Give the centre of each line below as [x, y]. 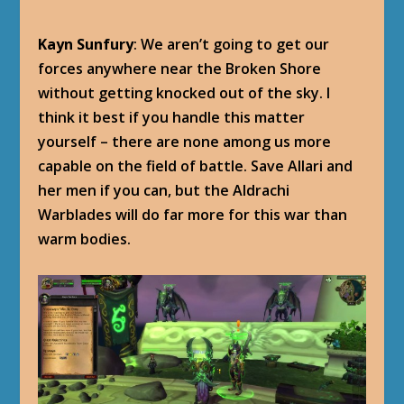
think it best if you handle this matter [172, 117]
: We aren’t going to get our [232, 44]
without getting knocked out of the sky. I [184, 93]
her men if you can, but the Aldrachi [164, 190]
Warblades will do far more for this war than [193, 215]
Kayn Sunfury [86, 44]
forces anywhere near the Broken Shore [180, 69]
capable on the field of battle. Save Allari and [196, 166]
